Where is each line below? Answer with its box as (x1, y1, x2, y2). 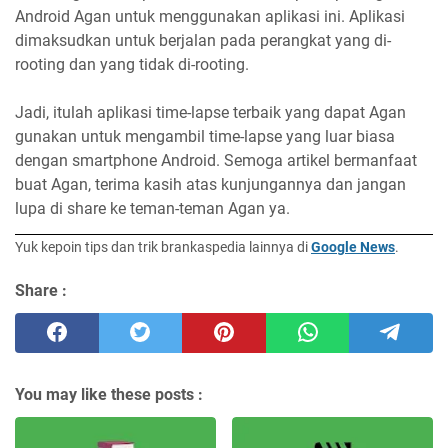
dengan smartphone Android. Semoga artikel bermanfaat (15, 151, 417, 171)
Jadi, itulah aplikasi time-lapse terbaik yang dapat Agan (15, 103, 406, 123)
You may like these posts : (15, 384, 203, 404)
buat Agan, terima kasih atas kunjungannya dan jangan (15, 175, 406, 195)
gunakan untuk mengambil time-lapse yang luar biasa (15, 127, 395, 147)
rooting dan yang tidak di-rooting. (15, 55, 249, 75)
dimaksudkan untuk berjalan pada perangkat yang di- (15, 31, 391, 51)
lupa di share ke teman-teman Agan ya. (15, 199, 290, 219)
